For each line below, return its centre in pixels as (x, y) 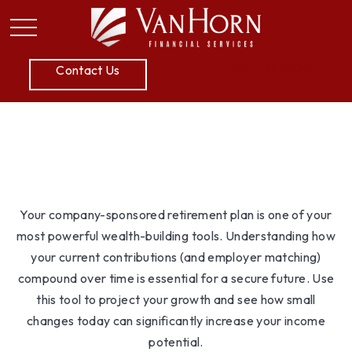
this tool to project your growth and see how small (176, 299)
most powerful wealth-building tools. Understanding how (176, 236)
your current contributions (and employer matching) (176, 257)
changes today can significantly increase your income (176, 321)
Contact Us (88, 70)
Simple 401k (176, 153)
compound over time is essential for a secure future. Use (176, 278)
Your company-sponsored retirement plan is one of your (176, 214)
